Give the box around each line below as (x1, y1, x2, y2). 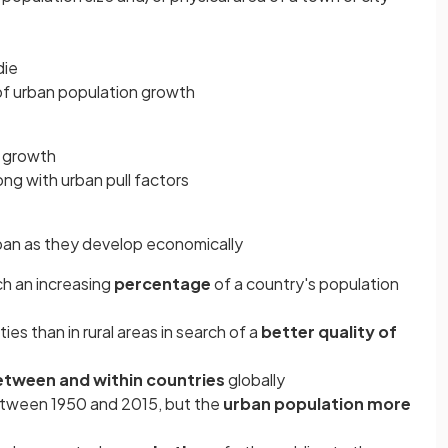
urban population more (223, 393, 411, 414)
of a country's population (211, 273, 399, 294)
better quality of (261, 321, 397, 342)
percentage (114, 273, 211, 294)
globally (228, 369, 285, 390)
